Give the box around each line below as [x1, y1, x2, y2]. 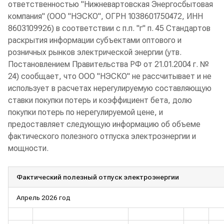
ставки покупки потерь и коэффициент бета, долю [8, 95, 192, 105]
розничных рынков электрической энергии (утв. [8, 47, 181, 57]
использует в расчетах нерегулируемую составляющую [8, 83, 211, 93]
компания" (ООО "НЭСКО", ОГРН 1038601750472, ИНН [8, 11, 203, 21]
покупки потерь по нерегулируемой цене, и [8, 107, 163, 117]
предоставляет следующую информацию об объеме [8, 119, 200, 129]
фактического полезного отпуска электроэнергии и [8, 131, 196, 141]
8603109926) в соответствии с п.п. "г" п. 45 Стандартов [8, 23, 210, 33]
